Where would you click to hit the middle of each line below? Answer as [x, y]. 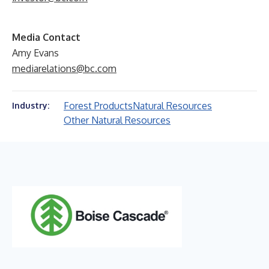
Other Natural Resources [117, 120]
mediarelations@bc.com [64, 68]
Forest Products [98, 106]
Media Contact [46, 37]
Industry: [31, 105]
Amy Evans [35, 53]
